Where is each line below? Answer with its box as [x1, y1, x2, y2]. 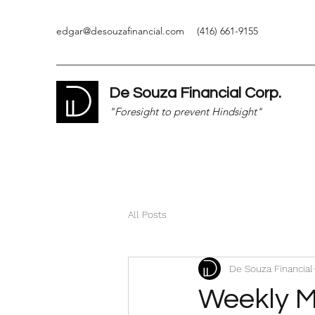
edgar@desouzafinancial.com [56, 25, 184, 37]
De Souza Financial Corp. [109, 85, 281, 101]
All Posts [128, 208, 167, 220]
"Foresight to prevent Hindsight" [109, 105, 262, 118]
